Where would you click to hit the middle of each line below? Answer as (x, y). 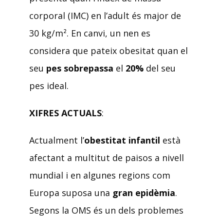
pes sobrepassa (80, 68)
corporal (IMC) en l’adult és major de (105, 16)
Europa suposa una (71, 193)
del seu (160, 68)
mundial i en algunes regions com (100, 175)
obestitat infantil (122, 140)
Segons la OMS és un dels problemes (106, 210)
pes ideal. (49, 86)
